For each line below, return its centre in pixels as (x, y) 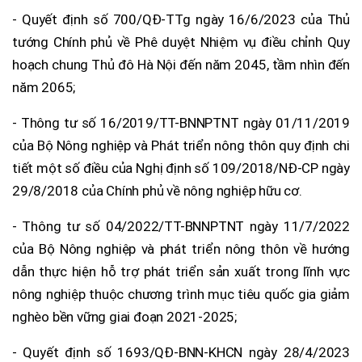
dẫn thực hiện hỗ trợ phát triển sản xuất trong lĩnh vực (181, 271)
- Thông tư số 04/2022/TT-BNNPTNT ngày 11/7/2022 (181, 226)
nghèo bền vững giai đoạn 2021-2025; (125, 316)
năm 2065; (44, 87)
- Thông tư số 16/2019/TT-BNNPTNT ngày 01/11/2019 (181, 122)
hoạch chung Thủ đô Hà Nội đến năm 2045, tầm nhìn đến (181, 64)
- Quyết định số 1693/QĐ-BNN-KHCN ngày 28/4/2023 (181, 352)
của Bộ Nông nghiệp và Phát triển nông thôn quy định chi (181, 145)
